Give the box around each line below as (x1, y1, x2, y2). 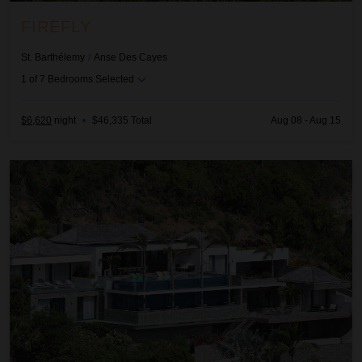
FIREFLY (21, 17, 92, 36)
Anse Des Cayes (94, 51, 168, 63)
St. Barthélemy (21, 51, 86, 63)
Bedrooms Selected (48, 73, 135, 85)
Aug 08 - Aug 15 (270, 115, 341, 127)
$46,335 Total (92, 115, 153, 127)
